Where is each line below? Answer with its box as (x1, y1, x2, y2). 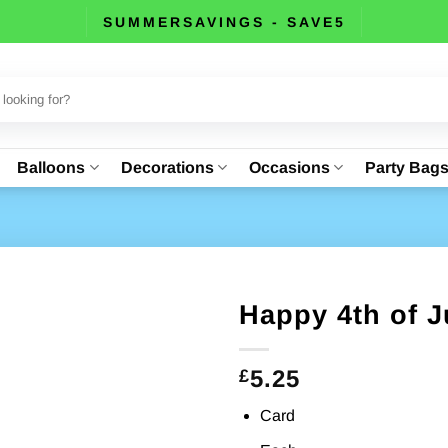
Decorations (120, 158, 214, 176)
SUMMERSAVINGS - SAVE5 (102, 13, 346, 30)
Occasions (248, 158, 330, 176)
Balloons (17, 158, 86, 176)
